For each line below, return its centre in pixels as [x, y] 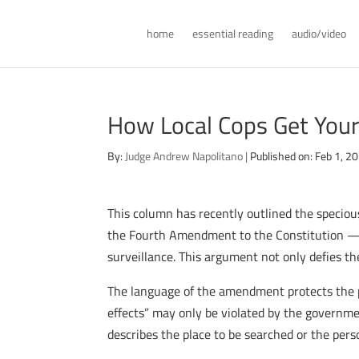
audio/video [319, 33]
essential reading [232, 33]
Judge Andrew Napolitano [184, 156]
